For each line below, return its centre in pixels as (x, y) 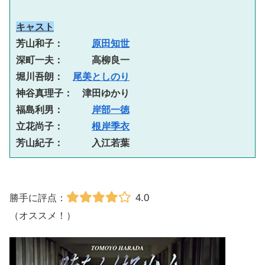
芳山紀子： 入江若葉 (73, 143)
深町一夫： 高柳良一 (73, 60)
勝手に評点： (38, 198)
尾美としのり (101, 76)
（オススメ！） (43, 215)
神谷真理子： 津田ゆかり (73, 93)
